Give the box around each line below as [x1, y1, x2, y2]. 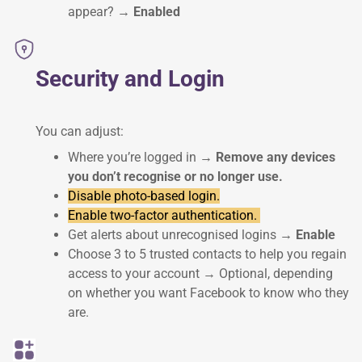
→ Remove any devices [200, 149, 335, 165]
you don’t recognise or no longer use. [68, 168, 283, 184]
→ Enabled [117, 4, 180, 20]
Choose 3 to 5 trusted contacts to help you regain [68, 246, 347, 262]
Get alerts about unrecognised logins [68, 226, 280, 242]
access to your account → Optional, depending [68, 265, 333, 281]
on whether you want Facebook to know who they [68, 284, 349, 301]
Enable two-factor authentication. [68, 207, 260, 223]
